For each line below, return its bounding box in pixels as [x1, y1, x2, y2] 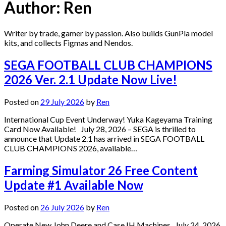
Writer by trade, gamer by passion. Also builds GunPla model [4, 28, 213, 38]
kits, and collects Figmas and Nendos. [4, 37, 133, 47]
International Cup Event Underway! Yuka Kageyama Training [4, 114, 212, 124]
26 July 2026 [40, 202, 84, 212]
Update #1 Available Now [4, 177, 143, 192]
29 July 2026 [40, 96, 84, 106]
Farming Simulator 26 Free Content [4, 162, 198, 178]
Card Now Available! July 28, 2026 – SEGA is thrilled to [4, 124, 196, 134]
